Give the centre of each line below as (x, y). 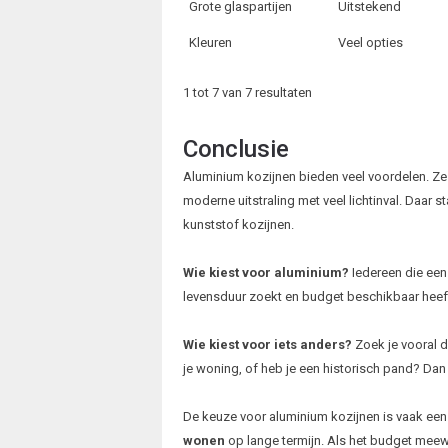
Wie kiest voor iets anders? (267, 345)
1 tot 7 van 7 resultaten (247, 93)
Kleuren (211, 43)
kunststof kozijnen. (238, 225)
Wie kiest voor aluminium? (265, 273)
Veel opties (371, 43)
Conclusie (235, 149)
